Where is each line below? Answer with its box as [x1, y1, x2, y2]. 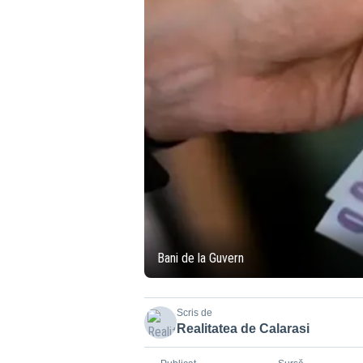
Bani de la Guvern [156, 250, 244, 266]
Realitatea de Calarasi [176, 321, 310, 335]
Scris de [176, 306, 212, 318]
